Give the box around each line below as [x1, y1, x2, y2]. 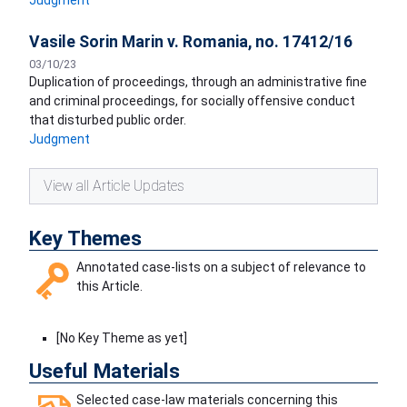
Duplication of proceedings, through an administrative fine [29, 74, 367, 90]
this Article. [76, 279, 143, 294]
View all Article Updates [44, 177, 184, 195]
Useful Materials [29, 359, 180, 383]
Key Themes [29, 226, 142, 251]
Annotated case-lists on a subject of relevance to [76, 260, 366, 275]
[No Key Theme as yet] [56, 331, 187, 346]
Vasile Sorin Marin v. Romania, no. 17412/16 [29, 33, 352, 52]
